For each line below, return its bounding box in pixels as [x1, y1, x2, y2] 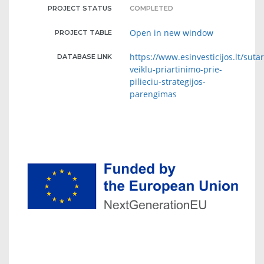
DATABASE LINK [57, 52, 113, 61]
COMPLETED [130, 4, 174, 12]
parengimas [130, 88, 177, 100]
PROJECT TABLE [55, 28, 113, 37]
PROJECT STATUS [48, 4, 113, 12]
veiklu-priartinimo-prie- [130, 63, 223, 75]
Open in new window [130, 27, 214, 38]
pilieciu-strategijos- [130, 75, 206, 87]
